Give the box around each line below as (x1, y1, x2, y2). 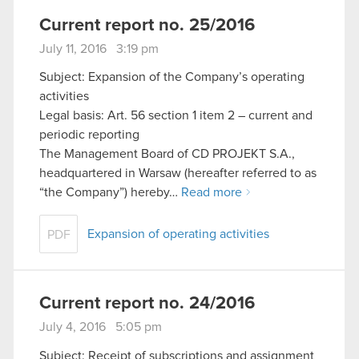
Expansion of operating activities (87, 228, 269, 241)
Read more (181, 186, 242, 200)
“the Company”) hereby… (39, 186, 181, 200)
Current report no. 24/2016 (39, 295, 255, 313)
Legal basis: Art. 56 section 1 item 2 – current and (39, 109, 313, 123)
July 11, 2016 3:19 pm (39, 42, 159, 55)
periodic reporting (39, 128, 139, 142)
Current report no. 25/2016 (39, 16, 255, 34)
